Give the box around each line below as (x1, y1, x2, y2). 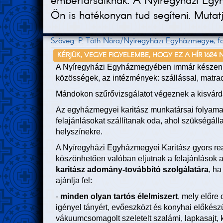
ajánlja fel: (56, 176, 92, 185)
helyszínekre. (56, 127, 112, 136)
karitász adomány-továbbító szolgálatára (56, 165, 209, 174)
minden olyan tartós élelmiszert (58, 192, 178, 201)
